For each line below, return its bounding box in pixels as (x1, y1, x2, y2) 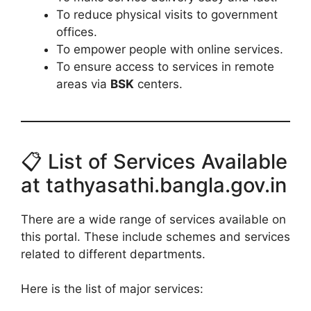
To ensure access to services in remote (56, 59, 274, 74)
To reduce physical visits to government (56, 7, 278, 22)
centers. (134, 76, 183, 91)
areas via (56, 76, 110, 91)
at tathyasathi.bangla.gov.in (21, 172, 287, 197)
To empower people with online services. (56, 42, 283, 56)
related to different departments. (21, 246, 205, 261)
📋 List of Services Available (21, 149, 287, 174)
